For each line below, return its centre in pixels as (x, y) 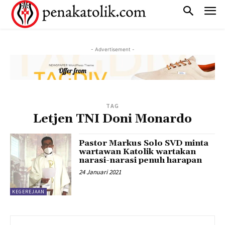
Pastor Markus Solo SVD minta (144, 143)
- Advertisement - (113, 49)
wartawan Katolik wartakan (138, 152)
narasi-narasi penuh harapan (141, 160)
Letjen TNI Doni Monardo (113, 119)
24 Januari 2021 (100, 172)
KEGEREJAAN (28, 191)
